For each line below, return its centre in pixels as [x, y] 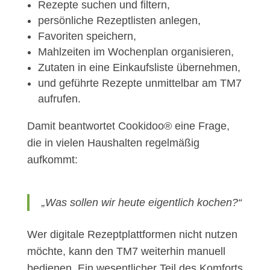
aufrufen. [59, 99]
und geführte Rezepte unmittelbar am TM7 [140, 83]
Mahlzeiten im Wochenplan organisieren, [136, 52]
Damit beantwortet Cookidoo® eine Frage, [128, 126]
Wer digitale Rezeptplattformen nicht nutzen [132, 235]
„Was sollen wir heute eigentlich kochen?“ [141, 203]
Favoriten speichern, [87, 36]
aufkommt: [52, 160]
